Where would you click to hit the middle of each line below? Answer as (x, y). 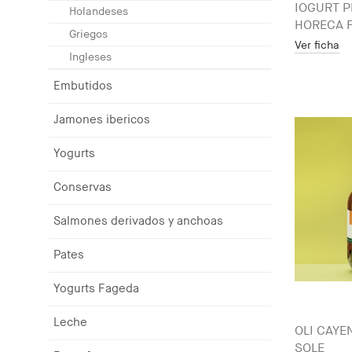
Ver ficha (317, 45)
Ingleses (90, 57)
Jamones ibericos (102, 120)
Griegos (88, 34)
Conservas (82, 187)
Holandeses (99, 11)
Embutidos (83, 86)
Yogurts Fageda (96, 289)
